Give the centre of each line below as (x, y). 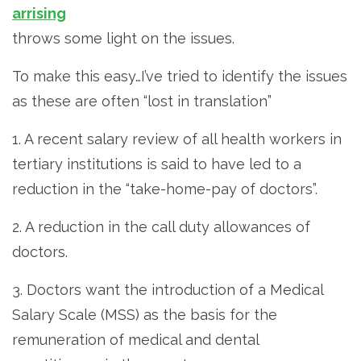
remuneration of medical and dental (135, 339)
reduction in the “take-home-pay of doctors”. (165, 189)
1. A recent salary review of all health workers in (177, 139)
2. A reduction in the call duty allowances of (161, 226)
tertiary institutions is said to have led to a (157, 164)
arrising (39, 13)
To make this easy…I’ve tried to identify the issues (180, 76)
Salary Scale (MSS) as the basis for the (145, 314)
